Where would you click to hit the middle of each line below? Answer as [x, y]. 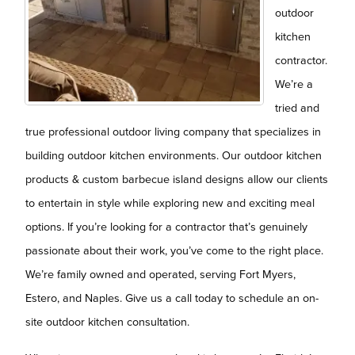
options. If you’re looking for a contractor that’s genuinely [166, 227]
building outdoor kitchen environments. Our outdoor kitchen [174, 156]
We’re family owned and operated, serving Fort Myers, [160, 275]
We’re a [294, 85]
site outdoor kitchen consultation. [107, 323]
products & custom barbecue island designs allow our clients [177, 180]
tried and [297, 109]
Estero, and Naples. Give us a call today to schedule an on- [172, 299]
